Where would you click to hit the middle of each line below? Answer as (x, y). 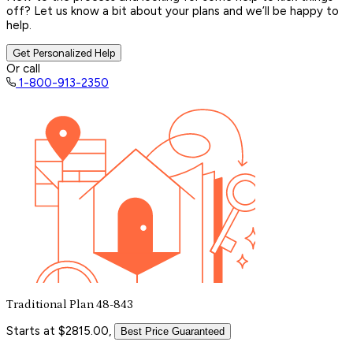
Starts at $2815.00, (59, 331)
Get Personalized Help (64, 52)
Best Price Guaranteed (173, 331)
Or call (23, 68)
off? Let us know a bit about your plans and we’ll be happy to (173, 11)
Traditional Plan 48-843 (70, 304)
